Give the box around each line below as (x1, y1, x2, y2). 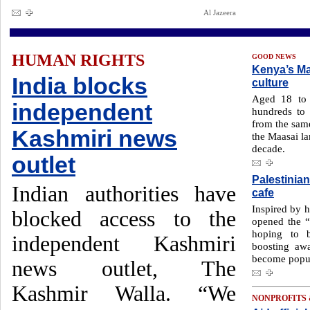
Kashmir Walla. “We (12, 282, 236, 306)
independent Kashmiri (12, 232, 236, 256)
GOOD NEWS (252, 53, 296, 60)
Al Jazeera (203, 8, 236, 17)
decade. (252, 143, 285, 154)
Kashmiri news (12, 126, 177, 152)
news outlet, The (12, 257, 236, 281)
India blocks (12, 73, 147, 99)
